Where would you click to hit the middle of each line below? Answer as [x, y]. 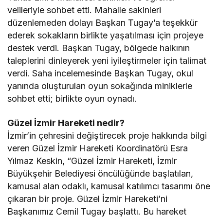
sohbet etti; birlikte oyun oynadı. [72, 99]
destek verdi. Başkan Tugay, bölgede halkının [99, 48]
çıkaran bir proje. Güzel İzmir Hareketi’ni [88, 199]
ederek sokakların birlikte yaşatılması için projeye [106, 36]
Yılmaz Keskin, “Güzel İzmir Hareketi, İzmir [92, 161]
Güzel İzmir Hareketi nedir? [66, 123]
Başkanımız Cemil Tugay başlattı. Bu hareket [97, 212]
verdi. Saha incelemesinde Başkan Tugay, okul [100, 73]
